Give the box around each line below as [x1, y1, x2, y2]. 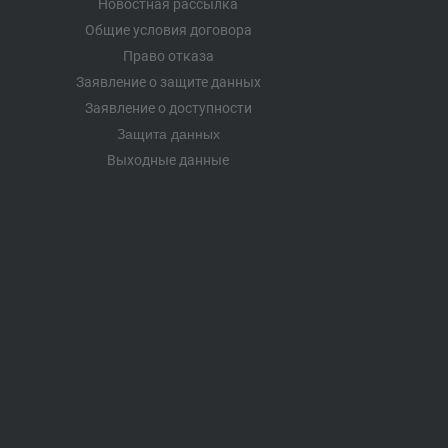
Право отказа [122, 47, 214, 64]
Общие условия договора [84, 21, 252, 38]
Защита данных [116, 125, 220, 142]
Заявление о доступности [84, 99, 252, 116]
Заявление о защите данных [75, 73, 261, 90]
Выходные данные [107, 151, 229, 168]
